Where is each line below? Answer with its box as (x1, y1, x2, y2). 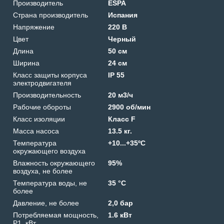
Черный (108, 34, 136, 43)
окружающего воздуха (13, 146, 85, 155)
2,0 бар (108, 198, 133, 207)
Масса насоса (13, 126, 59, 135)
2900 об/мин (108, 102, 151, 111)
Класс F (108, 114, 136, 123)
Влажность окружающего (13, 158, 95, 167)
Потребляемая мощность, (13, 210, 98, 219)
